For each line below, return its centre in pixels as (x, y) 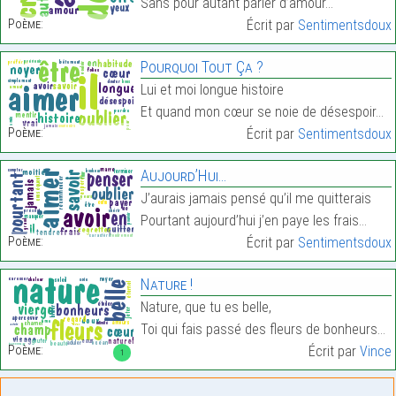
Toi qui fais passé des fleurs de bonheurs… (263, 330)
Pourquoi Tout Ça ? (202, 67)
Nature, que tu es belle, (206, 308)
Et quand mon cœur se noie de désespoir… (262, 112)
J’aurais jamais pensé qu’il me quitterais (255, 199)
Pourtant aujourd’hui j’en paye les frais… (253, 221)
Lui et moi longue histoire (212, 90)
